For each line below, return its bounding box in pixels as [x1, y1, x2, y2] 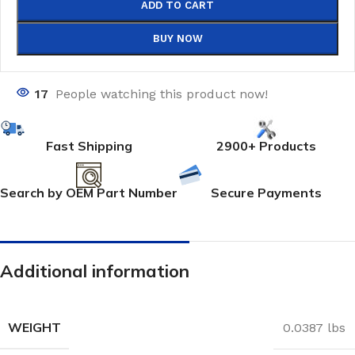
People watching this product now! [55, 86, 268, 101]
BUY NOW [152, 32, 203, 44]
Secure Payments [211, 185, 322, 200]
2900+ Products [216, 138, 316, 154]
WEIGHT [8, 319, 61, 335]
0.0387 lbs [283, 319, 345, 335]
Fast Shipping [45, 138, 132, 154]
